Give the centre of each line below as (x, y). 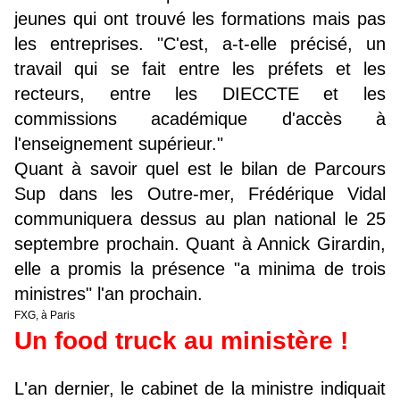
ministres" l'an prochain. (108, 294)
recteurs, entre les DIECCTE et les (200, 94)
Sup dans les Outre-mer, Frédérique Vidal (200, 194)
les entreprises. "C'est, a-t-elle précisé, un (200, 44)
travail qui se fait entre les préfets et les (200, 69)
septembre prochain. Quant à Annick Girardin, (200, 244)
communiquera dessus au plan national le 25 (200, 219)
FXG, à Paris (45, 316)
